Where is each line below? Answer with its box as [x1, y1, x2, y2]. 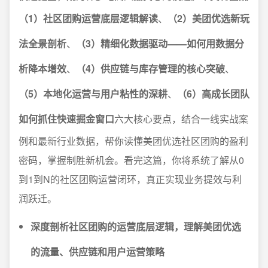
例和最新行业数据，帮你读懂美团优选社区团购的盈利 [19, 134, 248, 148]
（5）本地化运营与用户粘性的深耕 [19, 87, 167, 100]
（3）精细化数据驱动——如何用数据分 [76, 36, 244, 50]
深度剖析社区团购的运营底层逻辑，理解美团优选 [31, 220, 241, 233]
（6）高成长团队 [177, 87, 249, 100]
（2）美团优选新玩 [167, 11, 249, 25]
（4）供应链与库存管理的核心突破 [76, 62, 225, 75]
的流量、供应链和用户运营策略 [31, 245, 165, 258]
